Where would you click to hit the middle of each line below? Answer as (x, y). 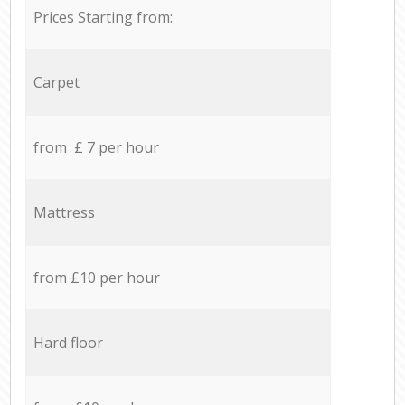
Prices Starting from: (103, 17)
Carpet (56, 82)
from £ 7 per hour (96, 147)
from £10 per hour (96, 277)
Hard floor (68, 342)
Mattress (64, 212)
